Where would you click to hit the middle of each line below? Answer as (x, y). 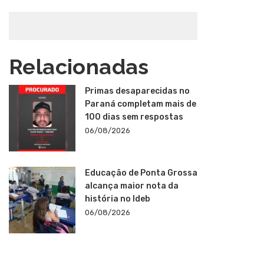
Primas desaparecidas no (137, 91)
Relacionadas (79, 67)
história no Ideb (117, 199)
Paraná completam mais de (140, 104)
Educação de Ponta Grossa (141, 173)
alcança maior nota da (131, 186)
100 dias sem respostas (134, 117)
